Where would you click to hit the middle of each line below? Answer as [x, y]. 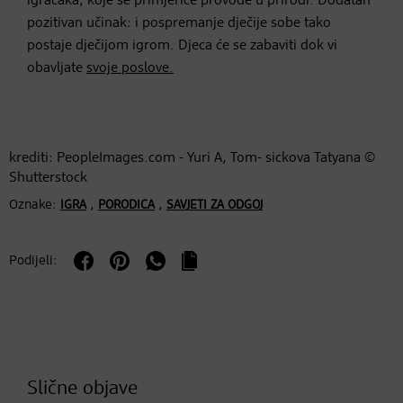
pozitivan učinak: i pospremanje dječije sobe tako [179, 23]
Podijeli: [33, 260]
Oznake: [33, 204]
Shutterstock [48, 178]
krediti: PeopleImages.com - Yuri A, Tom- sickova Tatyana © [192, 158]
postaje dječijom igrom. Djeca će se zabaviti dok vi [182, 45]
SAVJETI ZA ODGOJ [215, 205]
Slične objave [82, 388]
